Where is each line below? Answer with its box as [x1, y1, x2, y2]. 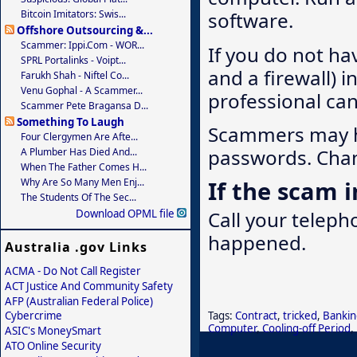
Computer [208, 320, 257, 335]
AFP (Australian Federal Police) [5, 293, 153, 308]
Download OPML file [76, 206, 177, 221]
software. [208, 7, 293, 34]
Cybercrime [5, 308, 62, 323]
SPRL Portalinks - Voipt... [21, 53, 126, 67]
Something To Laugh [17, 114, 124, 129]
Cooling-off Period [262, 320, 351, 335]
